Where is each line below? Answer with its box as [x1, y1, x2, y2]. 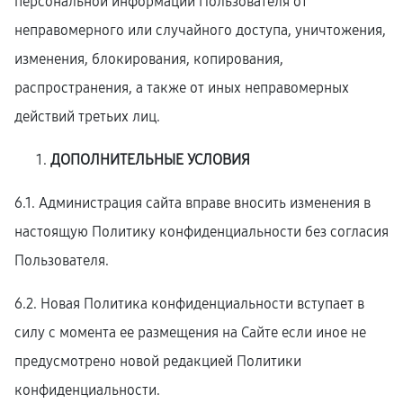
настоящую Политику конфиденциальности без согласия [14, 223, 389, 240]
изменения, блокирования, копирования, [14, 50, 283, 67]
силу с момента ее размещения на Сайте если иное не [14, 324, 366, 341]
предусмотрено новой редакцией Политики [14, 353, 301, 370]
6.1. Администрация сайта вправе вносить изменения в [14, 194, 371, 211]
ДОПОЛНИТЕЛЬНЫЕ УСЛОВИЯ [50, 151, 250, 168]
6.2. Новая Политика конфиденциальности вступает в [14, 295, 364, 312]
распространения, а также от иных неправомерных [14, 79, 349, 96]
